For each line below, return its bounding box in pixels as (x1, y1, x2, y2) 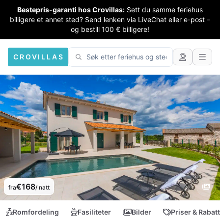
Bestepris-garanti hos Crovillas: (17, 5, 125, 14)
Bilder (132, 208, 151, 216)
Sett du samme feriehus (127, 5, 203, 14)
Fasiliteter (78, 208, 111, 216)
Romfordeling (13, 208, 59, 216)
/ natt (35, 184, 50, 191)
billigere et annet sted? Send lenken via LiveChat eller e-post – (10, 15, 210, 24)
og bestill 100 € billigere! (71, 25, 149, 33)
